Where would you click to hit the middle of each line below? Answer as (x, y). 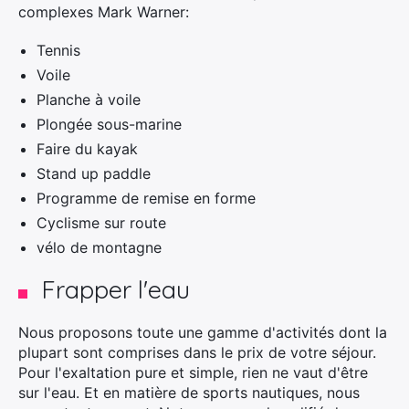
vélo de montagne (99, 247)
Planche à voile (89, 100)
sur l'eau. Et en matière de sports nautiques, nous (189, 393)
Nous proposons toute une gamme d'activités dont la (203, 332)
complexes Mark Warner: (104, 12)
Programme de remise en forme (146, 198)
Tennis (58, 50)
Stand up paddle (94, 173)
